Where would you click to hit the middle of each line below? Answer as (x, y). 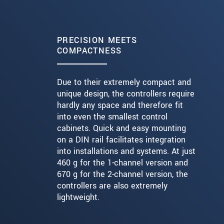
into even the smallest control (112, 117)
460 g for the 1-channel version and (122, 163)
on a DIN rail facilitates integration (121, 140)
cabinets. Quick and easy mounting (121, 128)
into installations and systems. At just (126, 151)
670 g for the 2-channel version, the (122, 174)
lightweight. (79, 197)
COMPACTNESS (89, 51)
